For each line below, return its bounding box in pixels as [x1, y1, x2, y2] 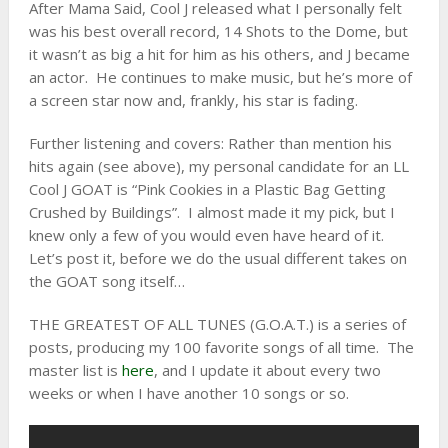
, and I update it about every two [153, 360, 381, 380]
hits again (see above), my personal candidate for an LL [28, 156, 409, 176]
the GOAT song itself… [28, 271, 185, 291]
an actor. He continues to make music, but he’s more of [28, 67, 412, 87]
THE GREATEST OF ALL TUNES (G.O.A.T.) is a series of [28, 314, 406, 334]
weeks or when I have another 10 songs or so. [28, 383, 349, 403]
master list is [28, 360, 122, 380]
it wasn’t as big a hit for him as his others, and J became [28, 44, 410, 64]
